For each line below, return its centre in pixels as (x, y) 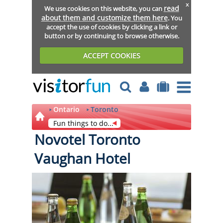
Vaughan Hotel (82, 158)
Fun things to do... (83, 123)
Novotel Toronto (87, 139)
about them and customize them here (104, 17)
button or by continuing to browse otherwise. (111, 36)
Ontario (66, 109)
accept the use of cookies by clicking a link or (111, 27)
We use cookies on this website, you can (104, 8)
